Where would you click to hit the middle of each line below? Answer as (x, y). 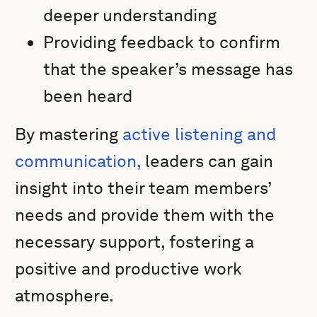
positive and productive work (129, 269)
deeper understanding (130, 15)
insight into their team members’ (144, 188)
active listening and (200, 134)
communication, (78, 161)
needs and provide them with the (145, 215)
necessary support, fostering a (135, 242)
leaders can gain (207, 161)
